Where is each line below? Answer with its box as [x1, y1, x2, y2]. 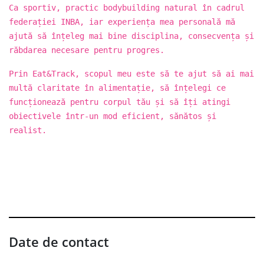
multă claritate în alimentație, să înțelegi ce [9, 82, 226, 93]
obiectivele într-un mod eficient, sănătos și [9, 111, 216, 121]
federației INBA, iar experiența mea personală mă [9, 16, 235, 27]
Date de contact [9, 232, 109, 250]
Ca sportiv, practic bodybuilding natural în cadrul [9, 2, 245, 12]
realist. [9, 125, 47, 135]
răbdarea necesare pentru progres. [9, 45, 164, 55]
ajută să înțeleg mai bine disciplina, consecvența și [9, 31, 254, 41]
